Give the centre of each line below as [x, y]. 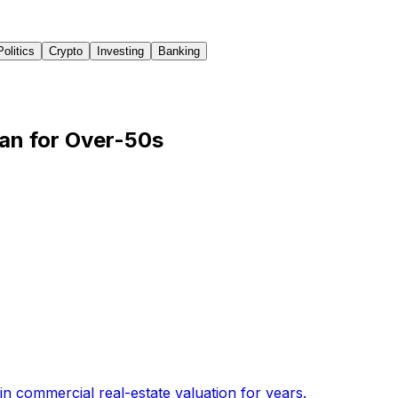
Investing [120, 51]
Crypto [66, 51]
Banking [179, 51]
